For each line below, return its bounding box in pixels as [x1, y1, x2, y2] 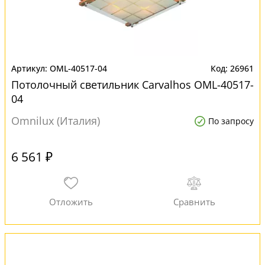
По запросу [208, 115, 254, 127]
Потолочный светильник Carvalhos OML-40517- [11, 77, 254, 92]
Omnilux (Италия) [11, 114, 100, 128]
